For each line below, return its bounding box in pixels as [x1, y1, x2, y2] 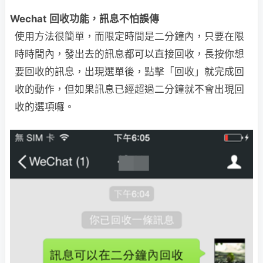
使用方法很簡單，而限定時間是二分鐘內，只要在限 [15, 31, 244, 42]
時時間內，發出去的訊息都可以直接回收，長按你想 [15, 48, 244, 60]
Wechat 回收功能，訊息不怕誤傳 [10, 13, 159, 25]
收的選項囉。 [15, 101, 75, 113]
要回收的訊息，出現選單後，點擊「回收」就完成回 [15, 66, 244, 77]
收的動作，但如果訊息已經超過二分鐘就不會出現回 [15, 83, 244, 95]
